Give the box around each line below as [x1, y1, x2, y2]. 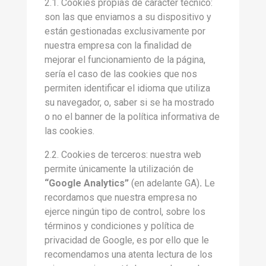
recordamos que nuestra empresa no [45, 192, 197, 203]
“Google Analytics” [45, 178, 131, 189]
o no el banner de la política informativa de [45, 111, 220, 122]
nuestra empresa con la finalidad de [45, 40, 192, 51]
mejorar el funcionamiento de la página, [45, 54, 205, 65]
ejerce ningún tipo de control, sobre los [45, 206, 205, 217]
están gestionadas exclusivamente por [45, 26, 205, 37]
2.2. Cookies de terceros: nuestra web [45, 149, 201, 160]
